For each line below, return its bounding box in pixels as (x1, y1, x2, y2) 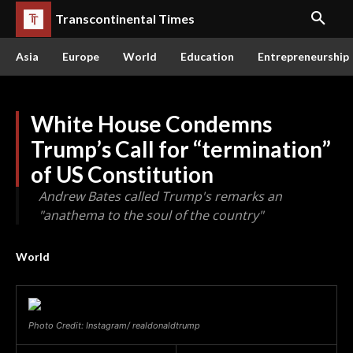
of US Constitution (31, 161, 214, 188)
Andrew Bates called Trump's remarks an (39, 188, 282, 205)
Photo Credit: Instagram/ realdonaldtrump (28, 320, 200, 331)
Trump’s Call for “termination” (31, 136, 331, 162)
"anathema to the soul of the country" (39, 206, 263, 224)
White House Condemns (31, 110, 272, 137)
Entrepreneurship (258, 50, 349, 63)
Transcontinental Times (55, 11, 195, 26)
